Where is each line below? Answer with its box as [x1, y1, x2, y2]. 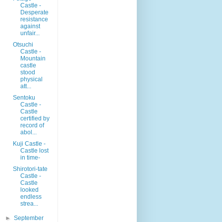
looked [20, 186, 39, 193]
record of [20, 121, 44, 129]
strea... [20, 200, 38, 207]
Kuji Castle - [12, 140, 46, 147]
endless [20, 193, 42, 200]
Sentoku [12, 94, 35, 101]
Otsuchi [12, 41, 33, 48]
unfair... [20, 29, 40, 37]
